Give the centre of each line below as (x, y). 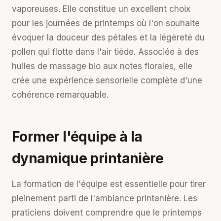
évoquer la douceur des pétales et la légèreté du (108, 37)
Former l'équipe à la (77, 137)
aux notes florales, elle (147, 66)
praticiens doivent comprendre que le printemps (107, 213)
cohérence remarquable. (60, 95)
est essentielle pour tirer (157, 184)
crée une (31, 80)
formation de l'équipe (66, 184)
